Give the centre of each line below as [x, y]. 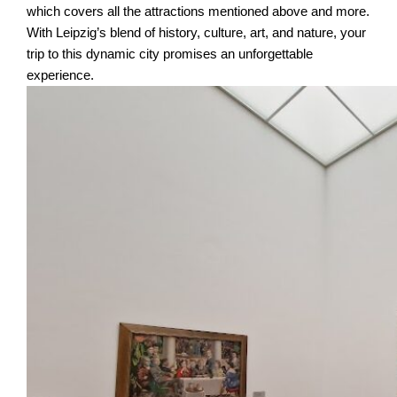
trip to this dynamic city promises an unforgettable [170, 54]
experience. [61, 76]
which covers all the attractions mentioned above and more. [198, 12]
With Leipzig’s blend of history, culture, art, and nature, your [197, 33]
